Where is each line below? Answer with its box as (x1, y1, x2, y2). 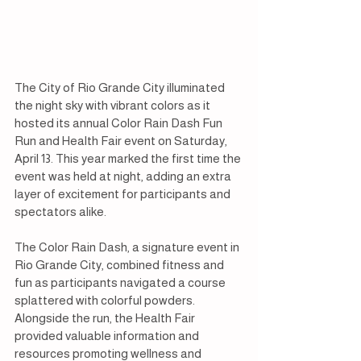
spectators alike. (15, 205, 106, 219)
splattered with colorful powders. (15, 293, 197, 308)
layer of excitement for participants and (15, 187, 233, 201)
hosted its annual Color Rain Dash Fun (15, 116, 225, 131)
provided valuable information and (15, 329, 201, 343)
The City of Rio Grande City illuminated (15, 81, 227, 95)
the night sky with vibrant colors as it (15, 98, 213, 113)
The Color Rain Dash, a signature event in (15, 240, 242, 255)
